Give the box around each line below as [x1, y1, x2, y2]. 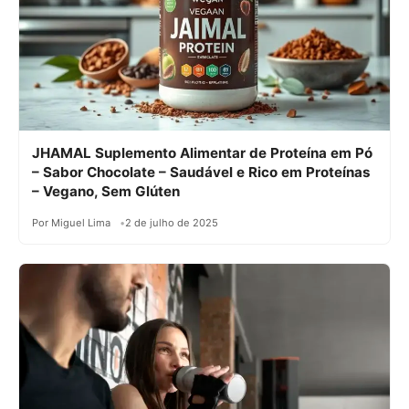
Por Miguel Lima [32, 216, 110, 230]
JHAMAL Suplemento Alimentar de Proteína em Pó [32, 144, 372, 163]
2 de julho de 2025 [125, 216, 218, 230]
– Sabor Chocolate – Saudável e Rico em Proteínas [32, 163, 371, 182]
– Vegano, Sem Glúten [32, 183, 180, 201]
